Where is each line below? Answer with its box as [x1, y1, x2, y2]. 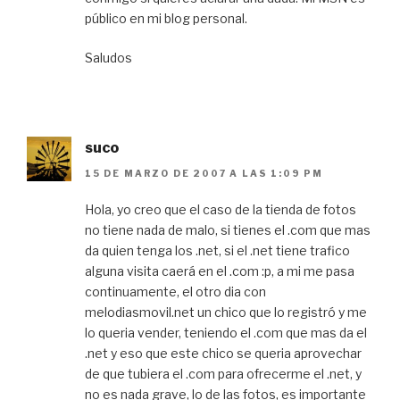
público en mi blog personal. [85, 11, 247, 27]
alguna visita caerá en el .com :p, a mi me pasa [85, 262, 354, 279]
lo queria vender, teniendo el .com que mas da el [85, 324, 367, 340]
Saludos [85, 50, 132, 66]
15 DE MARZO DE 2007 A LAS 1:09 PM [85, 167, 323, 179]
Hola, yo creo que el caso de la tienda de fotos [85, 201, 356, 217]
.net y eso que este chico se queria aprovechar [85, 345, 362, 361]
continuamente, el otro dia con [85, 283, 266, 299]
